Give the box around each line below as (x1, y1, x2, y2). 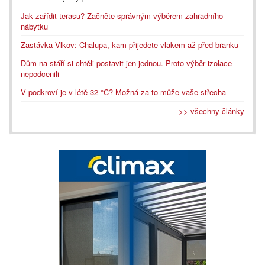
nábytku (21, 21, 48, 33)
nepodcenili (21, 68, 59, 80)
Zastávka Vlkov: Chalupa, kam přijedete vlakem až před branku (21, 39, 238, 51)
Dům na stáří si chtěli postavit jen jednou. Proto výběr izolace (21, 57, 232, 69)
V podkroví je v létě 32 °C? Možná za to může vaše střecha (21, 86, 226, 98)
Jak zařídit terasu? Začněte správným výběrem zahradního (21, 10, 223, 22)
